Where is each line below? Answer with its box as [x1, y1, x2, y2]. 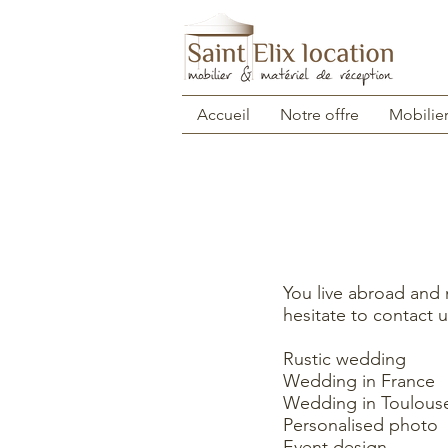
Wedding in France [283, 370, 435, 392]
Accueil [197, 105, 250, 124]
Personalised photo [283, 414, 438, 436]
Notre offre [280, 105, 359, 124]
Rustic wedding [283, 348, 406, 370]
